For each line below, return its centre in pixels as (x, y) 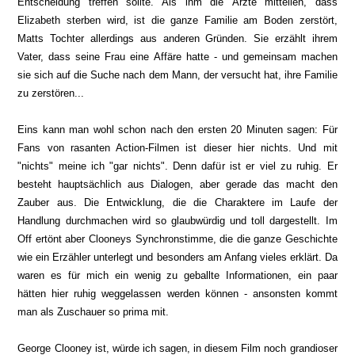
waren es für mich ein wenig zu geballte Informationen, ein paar (177, 275)
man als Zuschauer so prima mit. (94, 312)
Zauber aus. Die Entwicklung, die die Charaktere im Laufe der (177, 202)
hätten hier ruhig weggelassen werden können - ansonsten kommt (177, 294)
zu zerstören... (51, 93)
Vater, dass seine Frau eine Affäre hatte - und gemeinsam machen (177, 57)
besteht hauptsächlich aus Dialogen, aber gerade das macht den (177, 184)
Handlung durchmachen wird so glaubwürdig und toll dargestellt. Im (177, 221)
